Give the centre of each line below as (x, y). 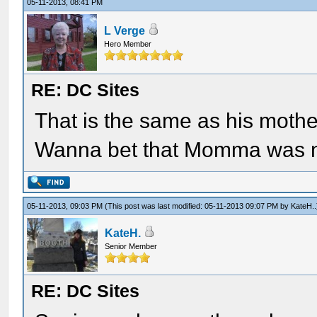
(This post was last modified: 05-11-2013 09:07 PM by (198, 206)
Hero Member (128, 44)
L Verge (125, 31)
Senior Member (131, 246)
